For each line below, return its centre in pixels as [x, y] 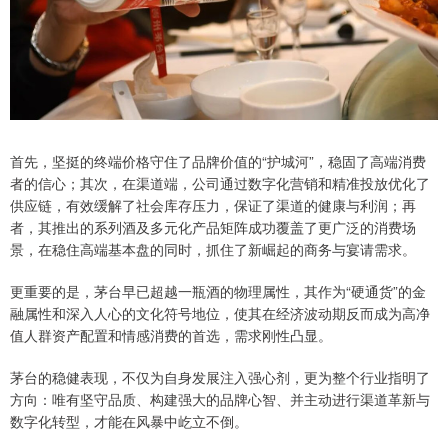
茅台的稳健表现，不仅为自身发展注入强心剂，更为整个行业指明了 [220, 377]
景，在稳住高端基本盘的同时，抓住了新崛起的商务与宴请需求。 [213, 249]
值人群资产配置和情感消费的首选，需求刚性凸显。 [171, 335]
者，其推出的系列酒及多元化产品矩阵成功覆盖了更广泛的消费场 [213, 227]
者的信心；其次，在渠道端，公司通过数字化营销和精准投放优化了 [220, 183]
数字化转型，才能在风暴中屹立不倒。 [129, 421]
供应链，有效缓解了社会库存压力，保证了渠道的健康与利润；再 [213, 205]
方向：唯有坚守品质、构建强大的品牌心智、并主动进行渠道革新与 [220, 399]
